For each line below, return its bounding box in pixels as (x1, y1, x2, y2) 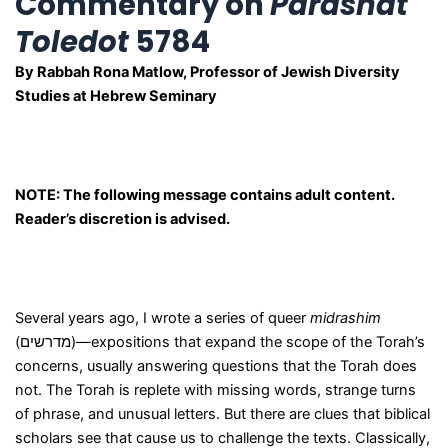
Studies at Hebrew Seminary (14, 86, 217, 105)
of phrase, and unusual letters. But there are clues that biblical (14, 404, 430, 423)
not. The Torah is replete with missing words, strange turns (14, 380, 416, 399)
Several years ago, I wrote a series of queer (14, 308, 310, 327)
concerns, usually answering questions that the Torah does (14, 356, 417, 375)
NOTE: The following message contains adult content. (14, 185, 395, 204)
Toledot (14, 20, 136, 62)
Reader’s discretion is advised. (14, 209, 230, 228)
